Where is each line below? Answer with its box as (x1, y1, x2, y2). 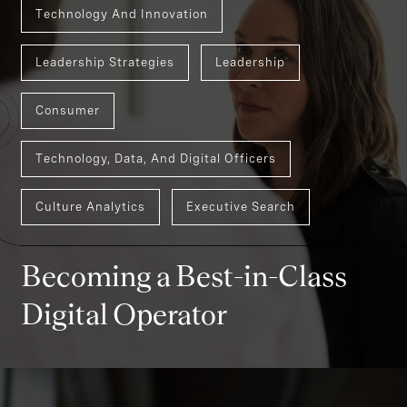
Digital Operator (21, 342, 227, 374)
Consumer (35, 146, 100, 161)
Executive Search (186, 243, 295, 257)
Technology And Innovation (35, 50, 208, 65)
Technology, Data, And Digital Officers (35, 194, 276, 209)
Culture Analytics (35, 243, 145, 257)
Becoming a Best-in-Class (21, 304, 347, 336)
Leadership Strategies (35, 98, 174, 113)
